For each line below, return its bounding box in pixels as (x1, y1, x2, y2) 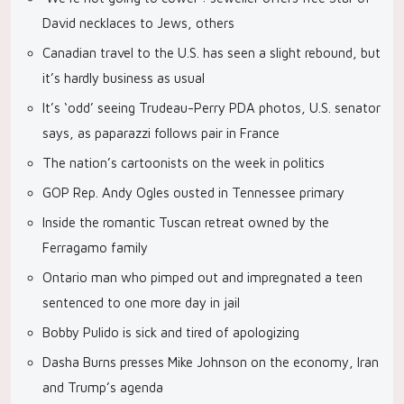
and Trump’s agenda (42, 380, 163, 395)
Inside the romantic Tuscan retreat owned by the (42, 215, 329, 230)
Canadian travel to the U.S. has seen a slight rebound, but (42, 45, 381, 60)
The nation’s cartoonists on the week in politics (42, 155, 325, 170)
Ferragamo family (42, 240, 148, 255)
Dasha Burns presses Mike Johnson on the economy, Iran (42, 354, 379, 370)
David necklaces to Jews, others (42, 15, 234, 31)
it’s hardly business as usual (42, 70, 205, 86)
